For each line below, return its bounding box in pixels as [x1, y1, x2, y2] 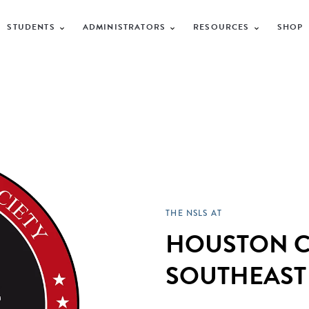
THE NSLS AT [166, 207, 223, 220]
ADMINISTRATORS [82, 20, 166, 33]
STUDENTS [7, 20, 55, 33]
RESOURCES [193, 20, 250, 33]
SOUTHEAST [166, 257, 307, 295]
